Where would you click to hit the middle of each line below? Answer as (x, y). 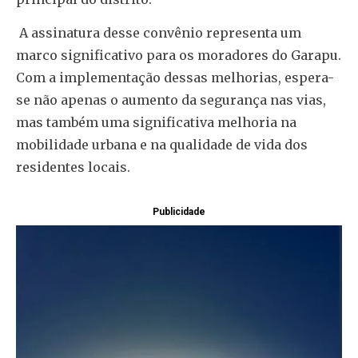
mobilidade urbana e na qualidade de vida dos (162, 145)
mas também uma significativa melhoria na (156, 123)
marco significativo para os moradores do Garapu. (179, 56)
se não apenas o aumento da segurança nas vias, (171, 100)
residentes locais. (73, 167)
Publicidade (179, 211)
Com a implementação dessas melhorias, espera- (175, 78)
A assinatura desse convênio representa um (159, 33)
